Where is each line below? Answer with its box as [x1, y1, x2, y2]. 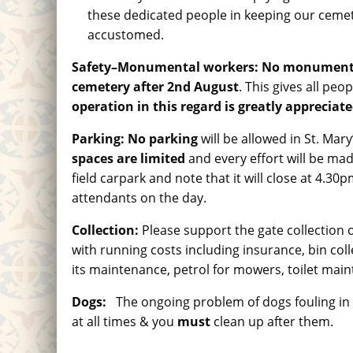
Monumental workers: [117, 58, 259, 76]
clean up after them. [214, 313, 334, 330]
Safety [72, 58, 112, 76]
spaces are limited [72, 150, 186, 167]
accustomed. [87, 26, 165, 43]
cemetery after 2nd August [72, 78, 240, 95]
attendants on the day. [72, 189, 207, 206]
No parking [128, 130, 202, 147]
